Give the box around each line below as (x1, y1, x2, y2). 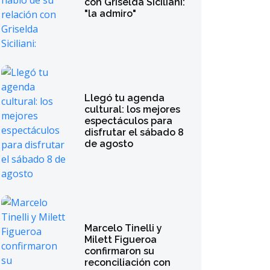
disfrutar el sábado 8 (84, 126, 184, 138)
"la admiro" (84, 7, 137, 19)
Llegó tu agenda (84, 92, 165, 104)
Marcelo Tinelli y (84, 222, 163, 234)
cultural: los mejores (84, 103, 181, 115)
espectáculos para (84, 115, 173, 127)
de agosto (84, 137, 134, 149)
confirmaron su (84, 245, 155, 257)
